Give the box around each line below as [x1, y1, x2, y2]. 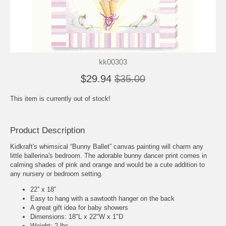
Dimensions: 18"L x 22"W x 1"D [30, 212, 123, 220]
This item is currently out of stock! [10, 94, 110, 102]
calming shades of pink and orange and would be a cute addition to [10, 160, 205, 168]
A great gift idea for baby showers [30, 203, 128, 211]
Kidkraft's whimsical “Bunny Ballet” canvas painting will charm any [10, 142, 203, 150]
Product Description [10, 125, 85, 135]
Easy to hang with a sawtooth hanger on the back [30, 194, 175, 202]
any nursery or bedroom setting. [10, 169, 103, 178]
